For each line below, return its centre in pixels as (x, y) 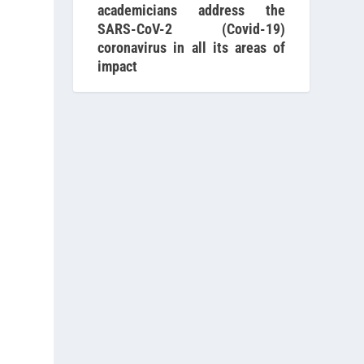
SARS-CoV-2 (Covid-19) (191, 28)
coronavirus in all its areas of (191, 47)
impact (118, 66)
